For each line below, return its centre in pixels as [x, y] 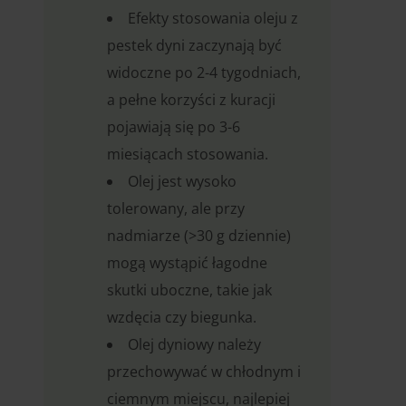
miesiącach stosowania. [188, 155]
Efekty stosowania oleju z [213, 19]
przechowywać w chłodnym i [204, 372]
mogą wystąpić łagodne [187, 263]
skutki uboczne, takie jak [189, 290]
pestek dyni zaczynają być [194, 46]
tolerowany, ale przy [176, 209]
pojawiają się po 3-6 [174, 127]
